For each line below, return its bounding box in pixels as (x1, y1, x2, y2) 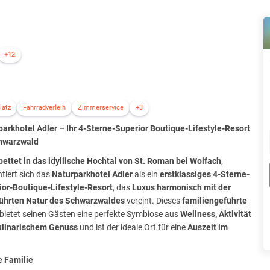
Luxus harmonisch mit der (132, 183, 231, 193)
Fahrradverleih (23, 104, 66, 112)
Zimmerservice (78, 104, 124, 112)
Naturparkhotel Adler (52, 169, 133, 180)
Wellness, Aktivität (180, 209, 252, 219)
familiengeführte (182, 196, 248, 206)
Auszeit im (186, 222, 228, 233)
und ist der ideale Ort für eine (78, 222, 186, 233)
